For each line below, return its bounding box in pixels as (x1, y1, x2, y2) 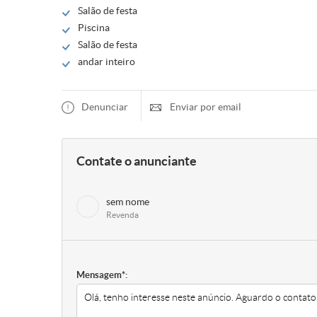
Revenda (106, 210, 139, 219)
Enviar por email (170, 101, 241, 113)
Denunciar (81, 101, 128, 113)
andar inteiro (78, 56, 135, 67)
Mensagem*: (76, 270, 127, 280)
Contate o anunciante (76, 154, 197, 168)
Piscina (78, 22, 110, 33)
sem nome (106, 196, 149, 207)
